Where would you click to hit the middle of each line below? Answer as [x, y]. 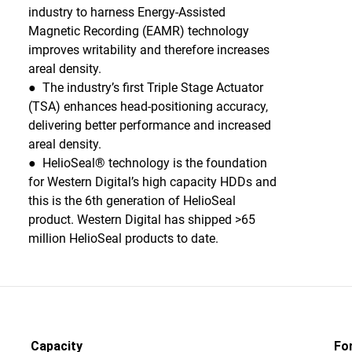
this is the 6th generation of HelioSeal [132, 201]
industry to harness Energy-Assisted [126, 12]
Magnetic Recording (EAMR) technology [138, 31]
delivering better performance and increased [149, 125]
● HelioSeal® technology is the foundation [147, 163]
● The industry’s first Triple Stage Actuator [145, 88]
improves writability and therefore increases [148, 50]
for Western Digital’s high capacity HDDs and [152, 182]
